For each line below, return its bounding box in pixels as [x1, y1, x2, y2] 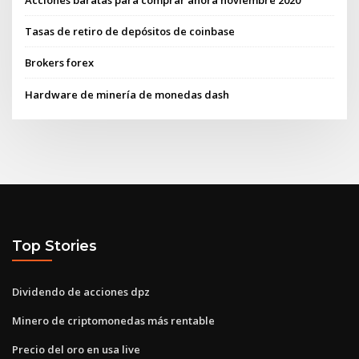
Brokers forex [25, 55, 95, 71]
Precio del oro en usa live [12, 341, 140, 357]
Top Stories [12, 237, 97, 255]
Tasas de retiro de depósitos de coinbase [25, 24, 236, 39]
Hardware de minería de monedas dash [25, 87, 230, 102]
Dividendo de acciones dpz [12, 284, 150, 299]
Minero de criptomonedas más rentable [12, 313, 215, 328]
